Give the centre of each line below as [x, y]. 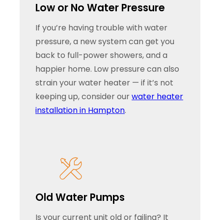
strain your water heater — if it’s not [104, 82]
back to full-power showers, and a [101, 55]
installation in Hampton [80, 110]
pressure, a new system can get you [105, 41]
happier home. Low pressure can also [107, 69]
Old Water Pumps [80, 197]
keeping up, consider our [83, 96]
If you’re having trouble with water [101, 27]
